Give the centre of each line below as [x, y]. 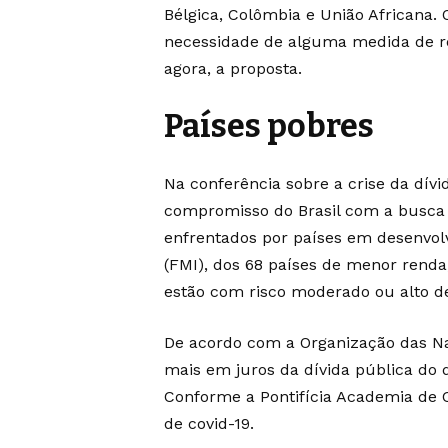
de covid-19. [209, 424]
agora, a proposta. [233, 69]
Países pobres [269, 126]
